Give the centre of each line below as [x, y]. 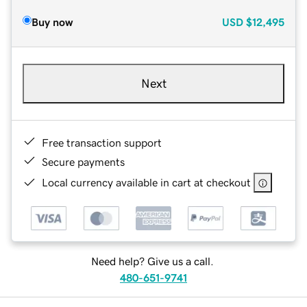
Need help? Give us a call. [152, 261]
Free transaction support [102, 142]
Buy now [52, 22]
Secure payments [83, 161]
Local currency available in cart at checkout [146, 182]
